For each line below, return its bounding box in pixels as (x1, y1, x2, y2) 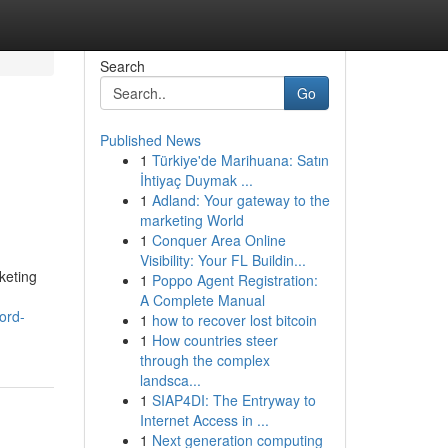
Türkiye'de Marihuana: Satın (151, 150, 329, 170)
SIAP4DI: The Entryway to (151, 390, 316, 410)
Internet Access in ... (139, 410, 269, 430)
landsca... (139, 370, 201, 390)
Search (99, 56, 145, 76)
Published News (99, 130, 201, 150)
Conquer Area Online (151, 230, 286, 250)
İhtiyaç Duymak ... (139, 170, 253, 190)
